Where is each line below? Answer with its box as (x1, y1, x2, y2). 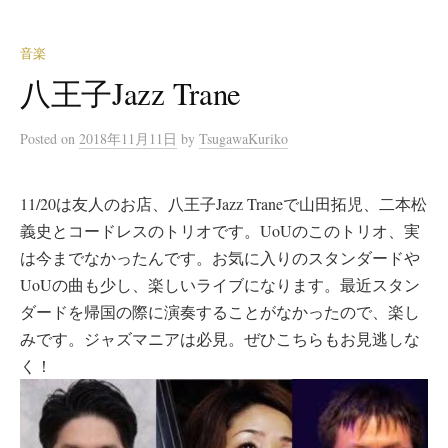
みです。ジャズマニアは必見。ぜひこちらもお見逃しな (20, 327, 420, 349)
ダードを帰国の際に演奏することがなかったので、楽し (20, 300, 420, 322)
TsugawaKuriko (199, 128, 288, 148)
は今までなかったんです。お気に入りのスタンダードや (20, 246, 420, 268)
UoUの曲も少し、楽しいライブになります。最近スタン (20, 273, 420, 295)
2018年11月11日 (79, 128, 177, 148)
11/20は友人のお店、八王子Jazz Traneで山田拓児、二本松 (20, 192, 427, 214)
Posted (20, 128, 61, 148)
